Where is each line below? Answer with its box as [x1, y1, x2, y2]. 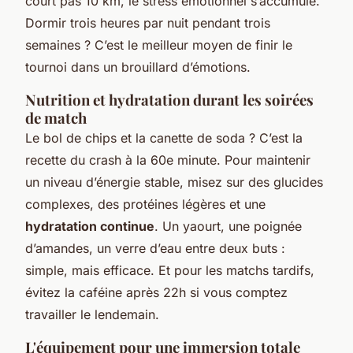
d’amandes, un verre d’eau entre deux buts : [25, 240, 285, 256]
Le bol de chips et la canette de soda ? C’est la [25, 129, 303, 146]
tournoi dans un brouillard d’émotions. [25, 58, 251, 75]
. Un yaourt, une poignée [154, 217, 302, 234]
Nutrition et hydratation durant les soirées [25, 89, 314, 110]
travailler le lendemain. [25, 306, 159, 322]
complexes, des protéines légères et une [25, 195, 266, 212]
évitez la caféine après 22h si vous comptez [25, 284, 288, 300]
